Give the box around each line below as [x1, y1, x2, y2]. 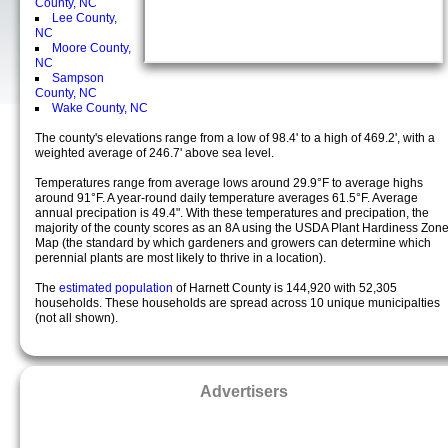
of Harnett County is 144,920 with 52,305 [176, 281, 397, 295]
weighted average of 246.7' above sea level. [35, 146, 274, 160]
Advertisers [200, 382, 288, 400]
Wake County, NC [52, 101, 148, 115]
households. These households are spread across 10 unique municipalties [35, 296, 440, 310]
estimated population [59, 281, 176, 295]
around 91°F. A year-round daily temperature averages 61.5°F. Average [35, 191, 418, 205]
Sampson [52, 71, 104, 85]
